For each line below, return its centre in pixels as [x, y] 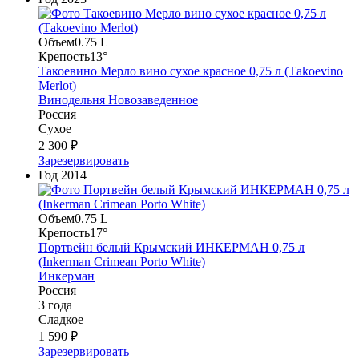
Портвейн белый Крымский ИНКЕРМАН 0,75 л [171, 248]
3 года [55, 305]
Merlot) [57, 86]
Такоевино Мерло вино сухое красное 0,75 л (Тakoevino [191, 71]
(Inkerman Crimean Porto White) [122, 262]
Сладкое [61, 320]
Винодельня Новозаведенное [118, 100]
